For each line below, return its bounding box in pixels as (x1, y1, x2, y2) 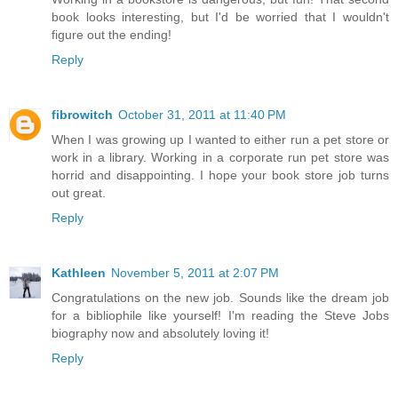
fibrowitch (52, 107, 113, 123)
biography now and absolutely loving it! (52, 326, 269, 341)
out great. (52, 186, 106, 201)
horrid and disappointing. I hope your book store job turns (52, 168, 389, 183)
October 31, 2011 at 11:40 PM (118, 107, 286, 123)
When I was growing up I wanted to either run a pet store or (52, 132, 389, 147)
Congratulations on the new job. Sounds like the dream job (52, 291, 389, 306)
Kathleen (52, 266, 106, 281)
